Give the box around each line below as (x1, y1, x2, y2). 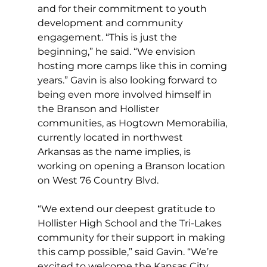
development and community (37, 17, 185, 29)
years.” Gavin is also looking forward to (37, 74, 219, 86)
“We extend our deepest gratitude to (37, 203, 218, 215)
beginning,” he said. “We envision (37, 45, 198, 57)
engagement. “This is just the (37, 31, 179, 43)
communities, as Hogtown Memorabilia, (37, 117, 229, 129)
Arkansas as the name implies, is (37, 145, 193, 157)
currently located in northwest (37, 131, 185, 143)
